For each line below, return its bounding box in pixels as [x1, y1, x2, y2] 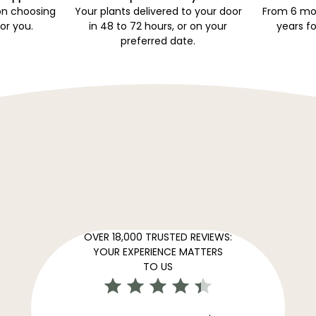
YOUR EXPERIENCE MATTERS [93, 244, 223, 259]
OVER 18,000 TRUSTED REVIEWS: [84, 229, 232, 244]
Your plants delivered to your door [74, 4, 242, 19]
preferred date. [121, 34, 195, 49]
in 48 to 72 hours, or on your [89, 19, 227, 34]
